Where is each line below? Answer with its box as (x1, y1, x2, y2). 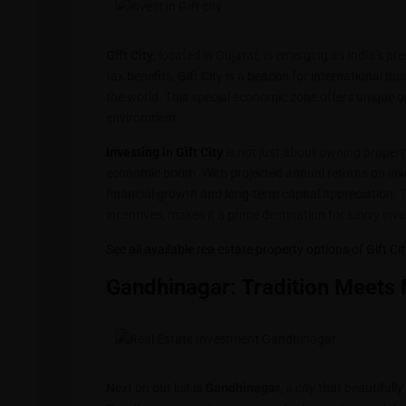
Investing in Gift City (106, 145, 223, 159)
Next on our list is (106, 381, 205, 395)
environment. (106, 111, 180, 125)
